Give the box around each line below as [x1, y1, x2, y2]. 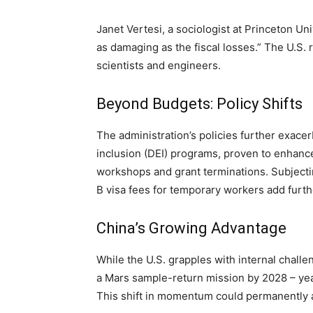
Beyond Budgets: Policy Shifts [96, 94, 303, 112]
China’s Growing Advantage [96, 219, 286, 237]
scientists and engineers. [96, 58, 221, 72]
